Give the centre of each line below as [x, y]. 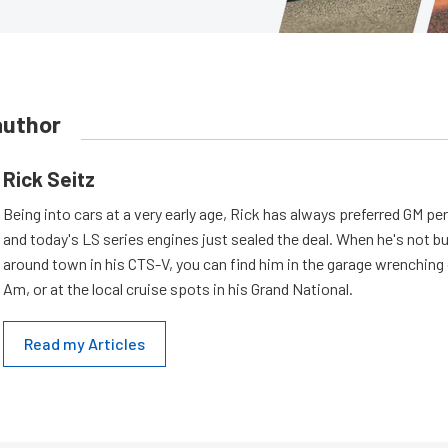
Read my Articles [84, 343]
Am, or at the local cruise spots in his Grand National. [178, 288]
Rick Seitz [49, 178]
